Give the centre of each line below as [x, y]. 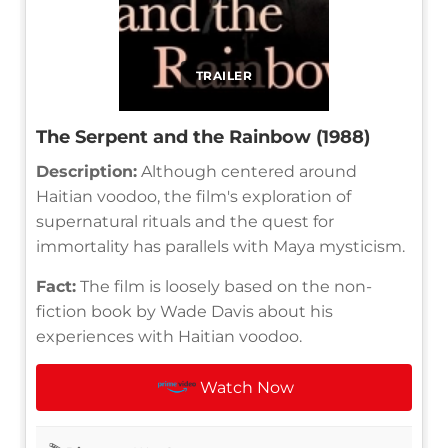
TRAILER [224, 75]
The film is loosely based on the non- [224, 286]
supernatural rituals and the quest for [185, 221]
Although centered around [247, 171]
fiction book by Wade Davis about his [184, 311]
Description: [86, 171]
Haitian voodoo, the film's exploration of [193, 196]
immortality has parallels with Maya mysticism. [220, 246]
